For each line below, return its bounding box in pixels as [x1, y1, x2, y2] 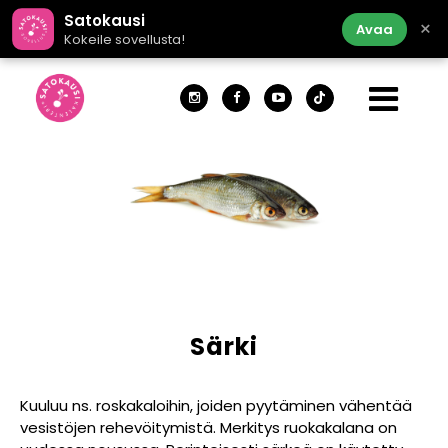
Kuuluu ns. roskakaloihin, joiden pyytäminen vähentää [20, 395, 412, 416]
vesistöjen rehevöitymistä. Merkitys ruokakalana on [20, 417, 397, 438]
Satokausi [64, 9, 145, 31]
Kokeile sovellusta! [64, 29, 185, 49]
